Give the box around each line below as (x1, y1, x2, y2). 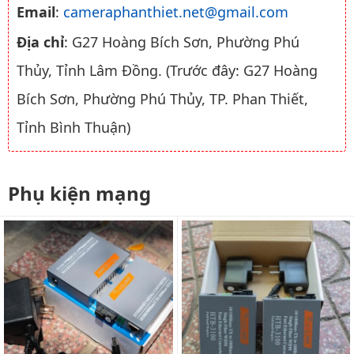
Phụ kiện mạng (8, 179, 151, 206)
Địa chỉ (17, 32, 64, 51)
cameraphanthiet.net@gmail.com (63, 2, 288, 21)
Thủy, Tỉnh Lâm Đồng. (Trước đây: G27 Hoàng (17, 60, 318, 80)
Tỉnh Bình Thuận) (17, 117, 130, 137)
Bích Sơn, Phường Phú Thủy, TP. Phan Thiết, (17, 88, 308, 108)
